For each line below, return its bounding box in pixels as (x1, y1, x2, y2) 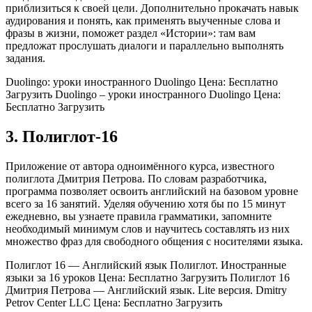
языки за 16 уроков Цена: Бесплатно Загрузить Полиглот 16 (6, 272, 290, 284)
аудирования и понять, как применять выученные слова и (6, 15, 281, 27)
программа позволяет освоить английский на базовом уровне (6, 185, 298, 198)
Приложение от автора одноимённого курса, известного (6, 160, 274, 173)
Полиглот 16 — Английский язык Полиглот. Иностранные (6, 259, 286, 272)
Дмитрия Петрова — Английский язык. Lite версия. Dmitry (6, 284, 287, 297)
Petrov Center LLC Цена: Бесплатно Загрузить (6, 297, 222, 309)
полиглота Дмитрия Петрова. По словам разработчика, (6, 173, 267, 185)
